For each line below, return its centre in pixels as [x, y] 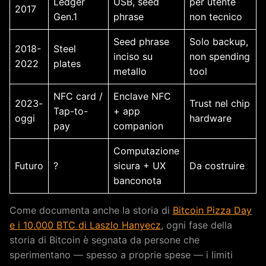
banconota [137, 180]
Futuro [29, 165]
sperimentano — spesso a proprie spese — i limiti [121, 254]
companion [138, 126]
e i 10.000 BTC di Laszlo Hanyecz [85, 225]
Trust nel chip [220, 103]
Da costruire [217, 165]
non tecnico [216, 16]
